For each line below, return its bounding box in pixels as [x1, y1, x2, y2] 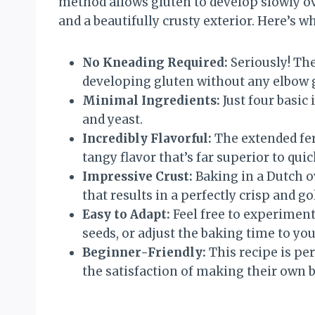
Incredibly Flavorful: [82, 130, 212, 146]
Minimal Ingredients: [82, 92, 220, 108]
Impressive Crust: [82, 168, 193, 184]
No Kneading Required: [82, 54, 228, 70]
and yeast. [82, 111, 143, 127]
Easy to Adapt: [82, 206, 170, 222]
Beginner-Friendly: [82, 244, 206, 260]
